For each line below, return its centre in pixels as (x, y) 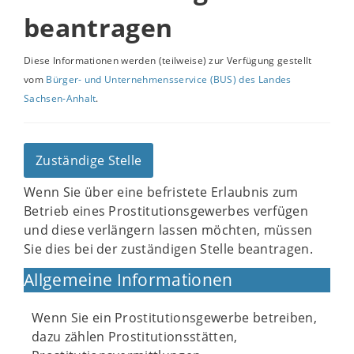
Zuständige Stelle (89, 160)
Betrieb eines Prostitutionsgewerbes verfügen (166, 211)
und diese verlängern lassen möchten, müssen (168, 230)
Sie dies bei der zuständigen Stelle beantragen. (169, 249)
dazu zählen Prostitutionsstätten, (135, 337)
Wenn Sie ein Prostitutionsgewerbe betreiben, (175, 318)
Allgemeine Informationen (128, 280)
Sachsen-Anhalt (60, 98)
